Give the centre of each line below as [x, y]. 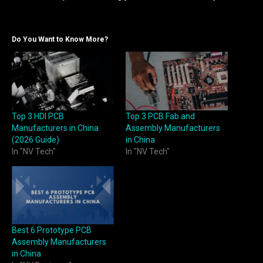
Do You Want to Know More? [60, 40]
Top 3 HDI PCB [38, 116]
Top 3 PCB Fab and [160, 116]
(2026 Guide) [36, 139]
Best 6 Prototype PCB [52, 230]
